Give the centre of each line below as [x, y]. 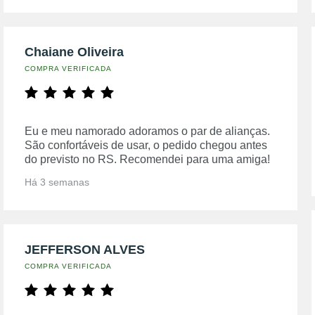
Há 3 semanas [57, 182]
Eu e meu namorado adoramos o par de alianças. [148, 131]
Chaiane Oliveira [75, 52]
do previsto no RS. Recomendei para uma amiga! [148, 159]
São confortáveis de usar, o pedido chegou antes [146, 145]
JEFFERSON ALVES [85, 250]
